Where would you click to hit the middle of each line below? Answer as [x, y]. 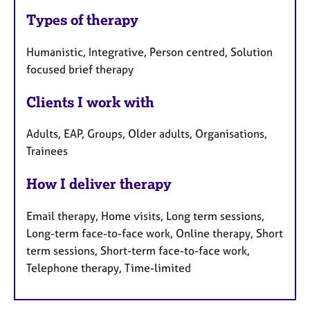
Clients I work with [90, 102]
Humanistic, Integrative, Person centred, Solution [149, 52]
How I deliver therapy [99, 184]
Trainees [47, 151]
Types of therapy [82, 19]
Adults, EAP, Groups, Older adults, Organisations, [147, 134]
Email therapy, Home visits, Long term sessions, [145, 216]
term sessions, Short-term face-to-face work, [138, 251]
